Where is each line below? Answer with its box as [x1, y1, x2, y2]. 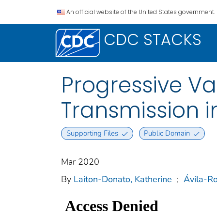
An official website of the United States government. [66, 8, 215, 16]
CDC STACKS [104, 29, 201, 50]
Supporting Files [66, 128, 118, 139]
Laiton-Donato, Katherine [74, 173, 172, 186]
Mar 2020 [61, 156, 99, 168]
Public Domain [144, 128, 190, 139]
